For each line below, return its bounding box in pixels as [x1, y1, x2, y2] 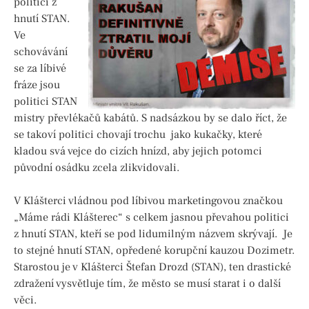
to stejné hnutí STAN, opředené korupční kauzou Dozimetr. [14, 243, 295, 258]
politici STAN [14, 94, 77, 109]
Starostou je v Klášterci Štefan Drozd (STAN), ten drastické [14, 260, 291, 275]
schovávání [14, 45, 68, 59]
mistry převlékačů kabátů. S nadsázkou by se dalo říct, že [14, 111, 287, 126]
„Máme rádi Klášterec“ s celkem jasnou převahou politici [14, 210, 289, 225]
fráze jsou [14, 78, 60, 92]
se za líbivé [14, 61, 66, 76]
